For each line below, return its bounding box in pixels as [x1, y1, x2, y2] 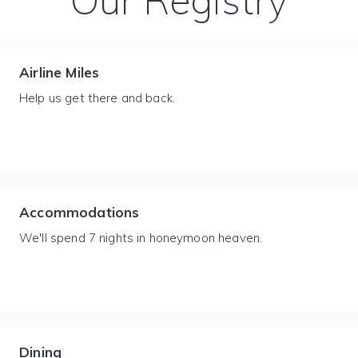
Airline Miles [19, 64, 100, 81]
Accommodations [19, 204, 140, 221]
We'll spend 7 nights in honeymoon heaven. [19, 230, 263, 245]
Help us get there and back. [19, 90, 176, 105]
